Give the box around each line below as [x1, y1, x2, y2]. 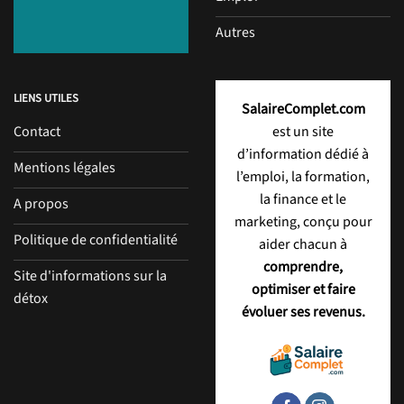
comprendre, [263, 257, 343, 278]
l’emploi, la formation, [236, 167, 370, 188]
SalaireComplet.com [241, 99, 365, 120]
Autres [216, 23, 255, 43]
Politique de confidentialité [14, 230, 178, 251]
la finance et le [260, 189, 346, 210]
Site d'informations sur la [14, 266, 167, 287]
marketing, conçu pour [234, 212, 372, 233]
